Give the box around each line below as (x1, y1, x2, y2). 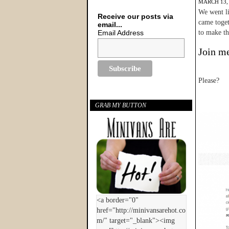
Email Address (98, 29, 144, 37)
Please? (198, 77, 219, 84)
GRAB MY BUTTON (95, 102, 146, 109)
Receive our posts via (98, 12, 174, 20)
